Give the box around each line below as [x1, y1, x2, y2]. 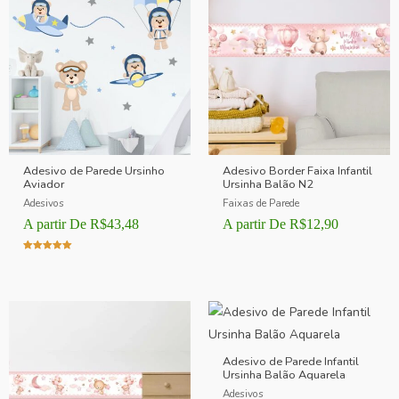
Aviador [23, 175, 65, 192]
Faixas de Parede [223, 196, 300, 211]
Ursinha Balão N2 [223, 175, 314, 192]
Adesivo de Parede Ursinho [23, 162, 166, 179]
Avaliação [23, 255, 65, 266]
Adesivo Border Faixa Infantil [223, 162, 373, 179]
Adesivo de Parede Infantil [223, 353, 360, 370]
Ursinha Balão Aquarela [223, 366, 346, 383]
